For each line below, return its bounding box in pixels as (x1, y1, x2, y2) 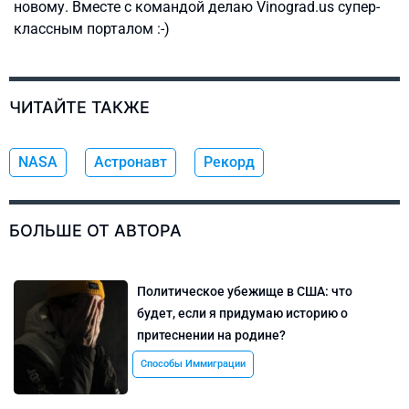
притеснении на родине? (137, 327, 287, 342)
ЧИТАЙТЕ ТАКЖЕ (9, 97, 150, 117)
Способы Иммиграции (141, 357, 246, 370)
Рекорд (204, 152, 255, 171)
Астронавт (94, 152, 167, 171)
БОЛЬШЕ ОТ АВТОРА (9, 220, 182, 240)
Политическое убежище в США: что (137, 283, 353, 299)
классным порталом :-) (14, 19, 170, 37)
